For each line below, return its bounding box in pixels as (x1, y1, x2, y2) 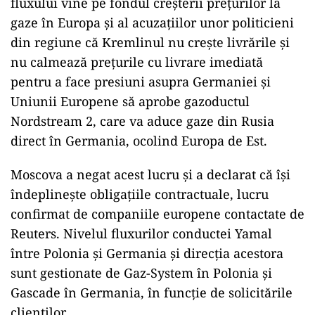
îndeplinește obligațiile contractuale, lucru (11, 185, 269, 202)
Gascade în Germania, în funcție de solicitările (11, 283, 292, 301)
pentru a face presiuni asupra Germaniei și (11, 72, 271, 90)
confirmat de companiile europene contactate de (11, 205, 304, 222)
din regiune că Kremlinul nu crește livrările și (11, 33, 290, 51)
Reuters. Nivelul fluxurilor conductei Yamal (11, 224, 272, 242)
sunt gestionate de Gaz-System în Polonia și (11, 264, 272, 281)
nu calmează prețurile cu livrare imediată (11, 53, 263, 70)
